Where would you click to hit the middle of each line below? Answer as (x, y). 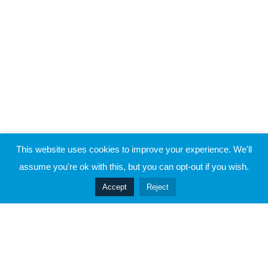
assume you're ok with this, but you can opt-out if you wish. (134, 167)
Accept (115, 187)
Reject (158, 187)
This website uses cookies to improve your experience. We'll (134, 150)
